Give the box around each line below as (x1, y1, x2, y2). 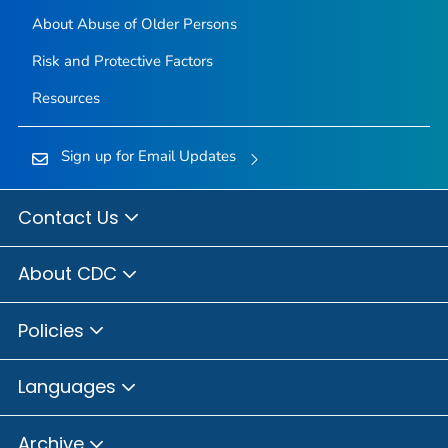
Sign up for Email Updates (60, 146, 236, 167)
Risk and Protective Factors (31, 51, 213, 72)
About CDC (18, 261, 122, 287)
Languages (18, 374, 121, 400)
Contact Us (18, 204, 124, 230)
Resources (31, 88, 100, 109)
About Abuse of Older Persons (31, 14, 237, 35)
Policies (18, 317, 89, 343)
